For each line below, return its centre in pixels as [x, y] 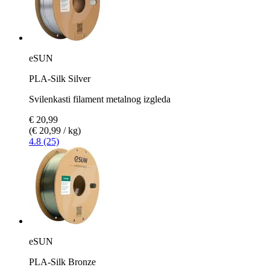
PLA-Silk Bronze [62, 262]
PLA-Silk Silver [60, 78]
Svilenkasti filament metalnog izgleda [100, 99]
